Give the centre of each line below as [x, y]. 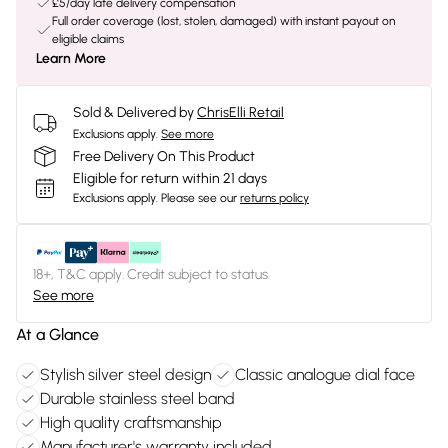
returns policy [274, 198]
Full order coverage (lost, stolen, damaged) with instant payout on [223, 21]
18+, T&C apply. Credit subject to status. [151, 274]
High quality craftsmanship [131, 422]
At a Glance [57, 334]
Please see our [199, 198]
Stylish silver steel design [125, 374]
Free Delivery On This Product [164, 156]
